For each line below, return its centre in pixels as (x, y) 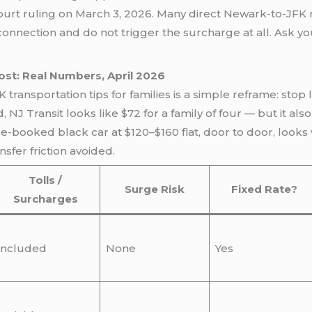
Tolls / (46, 180)
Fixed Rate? (265, 189)
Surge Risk (155, 189)
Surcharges (45, 199)
